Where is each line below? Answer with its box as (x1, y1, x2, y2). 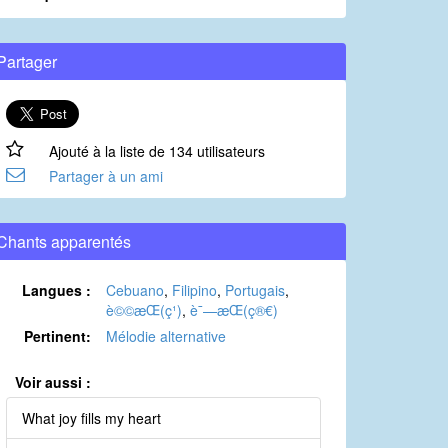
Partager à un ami (48, 166, 163, 187)
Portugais (225, 280, 285, 301)
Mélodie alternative (106, 326, 226, 347)
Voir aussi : (15, 372, 91, 393)
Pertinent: (24, 326, 91, 347)
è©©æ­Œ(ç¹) (106, 300, 182, 321)
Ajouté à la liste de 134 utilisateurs (48, 141, 265, 162)
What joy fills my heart (22, 408, 161, 429)
